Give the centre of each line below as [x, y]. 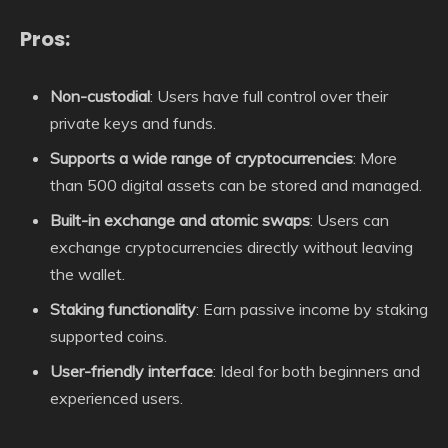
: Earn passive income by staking [312, 308]
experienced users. [116, 397]
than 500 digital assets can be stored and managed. [236, 184]
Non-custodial [100, 95]
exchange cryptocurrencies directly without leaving [231, 246]
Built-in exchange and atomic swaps [180, 219]
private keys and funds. [133, 122]
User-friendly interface [131, 370]
